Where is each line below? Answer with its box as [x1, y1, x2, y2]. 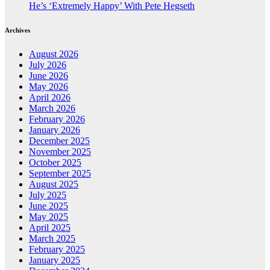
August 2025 [29, 178, 78, 189]
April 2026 [29, 92, 71, 102]
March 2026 [29, 102, 75, 113]
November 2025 [29, 146, 91, 157]
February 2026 [29, 113, 85, 124]
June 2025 [29, 200, 68, 211]
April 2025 [29, 222, 71, 233]
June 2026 [29, 70, 68, 81]
